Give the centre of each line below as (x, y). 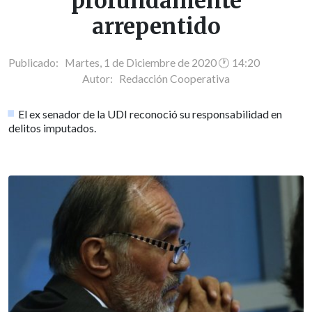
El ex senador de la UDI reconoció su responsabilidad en (150, 114)
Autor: (101, 78)
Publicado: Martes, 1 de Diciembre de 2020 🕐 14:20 (134, 62)
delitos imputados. (52, 127)
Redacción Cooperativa (174, 78)
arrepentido (156, 27)
